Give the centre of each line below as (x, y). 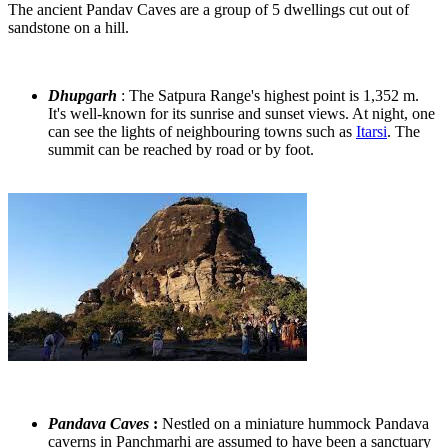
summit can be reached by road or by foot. (181, 149)
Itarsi (371, 131)
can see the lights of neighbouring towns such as (202, 131)
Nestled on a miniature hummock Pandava (295, 423)
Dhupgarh (82, 95)
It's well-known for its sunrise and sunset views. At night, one (241, 113)
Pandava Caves (100, 423)
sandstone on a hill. (68, 27)
